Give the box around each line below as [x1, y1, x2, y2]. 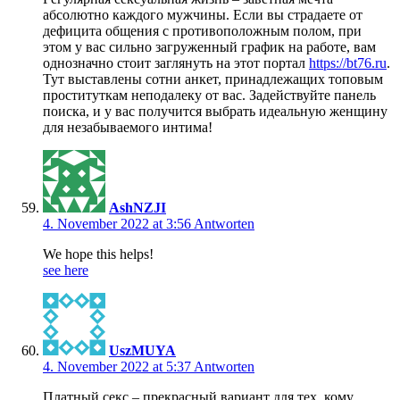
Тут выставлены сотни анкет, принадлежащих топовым [43, 71, 383, 87]
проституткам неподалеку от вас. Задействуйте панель [43, 87, 376, 104]
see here [43, 262, 88, 279]
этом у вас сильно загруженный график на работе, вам [43, 39, 376, 55]
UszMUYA [109, 343, 176, 359]
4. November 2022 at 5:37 [43, 359, 194, 375]
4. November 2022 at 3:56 [43, 216, 194, 232]
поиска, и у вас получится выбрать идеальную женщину [43, 104, 387, 120]
